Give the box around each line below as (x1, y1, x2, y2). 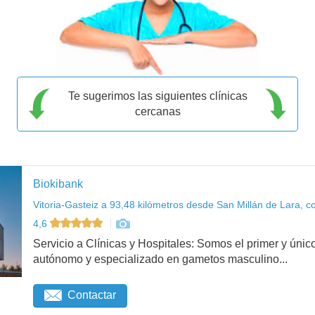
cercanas (134, 105, 181, 117)
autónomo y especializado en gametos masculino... (33, 253, 288, 266)
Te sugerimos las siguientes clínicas (67, 89, 247, 102)
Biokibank (33, 177, 83, 190)
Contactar (67, 289, 116, 302)
